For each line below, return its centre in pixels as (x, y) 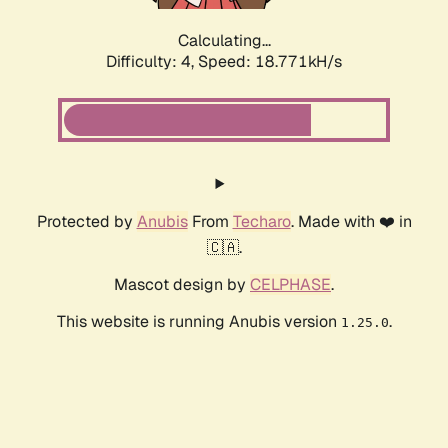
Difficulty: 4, (152, 62)
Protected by (86, 222)
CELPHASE (290, 285)
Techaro (261, 222)
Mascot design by (182, 285)
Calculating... (224, 41)
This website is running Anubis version (198, 322)
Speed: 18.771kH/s (270, 62)
